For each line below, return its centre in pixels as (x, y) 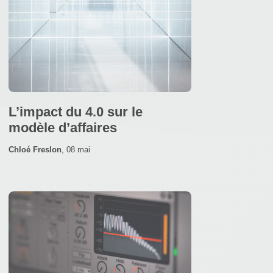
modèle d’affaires (63, 127)
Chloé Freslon (35, 149)
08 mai (78, 149)
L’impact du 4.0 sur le (76, 112)
